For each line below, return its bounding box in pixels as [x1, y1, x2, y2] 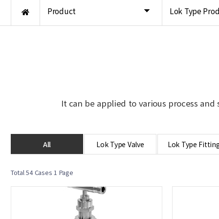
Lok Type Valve [96, 139, 144, 149]
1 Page [52, 168, 73, 177]
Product [47, 5, 76, 16]
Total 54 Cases [11, 168, 52, 177]
